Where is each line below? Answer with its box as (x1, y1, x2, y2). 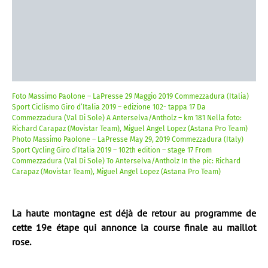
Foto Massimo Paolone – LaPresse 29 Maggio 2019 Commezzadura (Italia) (12, 92, 249, 100)
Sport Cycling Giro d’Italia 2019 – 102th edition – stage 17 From (12, 146, 212, 154)
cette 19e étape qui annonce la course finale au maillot (12, 221, 256, 233)
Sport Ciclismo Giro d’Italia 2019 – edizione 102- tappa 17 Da (12, 103, 206, 111)
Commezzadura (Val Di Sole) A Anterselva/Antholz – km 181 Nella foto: (12, 114, 242, 122)
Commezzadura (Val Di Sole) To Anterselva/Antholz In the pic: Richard (12, 157, 240, 165)
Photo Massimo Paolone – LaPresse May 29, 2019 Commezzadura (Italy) (12, 135, 243, 144)
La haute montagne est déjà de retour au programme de (12, 207, 256, 219)
